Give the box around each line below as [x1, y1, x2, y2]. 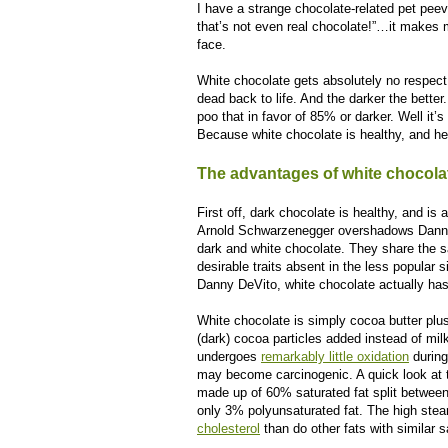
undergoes [197, 349, 261, 364]
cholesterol [197, 421, 260, 436]
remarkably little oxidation [261, 349, 409, 364]
